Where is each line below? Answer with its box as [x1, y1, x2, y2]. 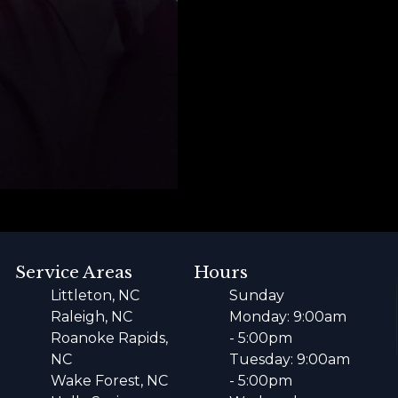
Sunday [228, 287, 284, 305]
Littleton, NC [51, 287, 140, 305]
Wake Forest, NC [51, 372, 169, 390]
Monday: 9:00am [228, 308, 346, 326]
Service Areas [15, 262, 133, 283]
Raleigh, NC [51, 308, 133, 326]
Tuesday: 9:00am [228, 351, 350, 369]
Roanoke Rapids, [51, 330, 169, 347]
